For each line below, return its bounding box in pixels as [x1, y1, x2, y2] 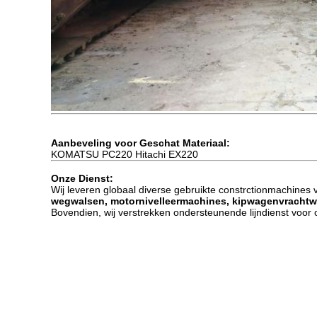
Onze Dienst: [51, 173, 119, 184]
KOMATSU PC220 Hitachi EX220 [51, 149, 212, 160]
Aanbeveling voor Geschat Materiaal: [51, 137, 236, 149]
